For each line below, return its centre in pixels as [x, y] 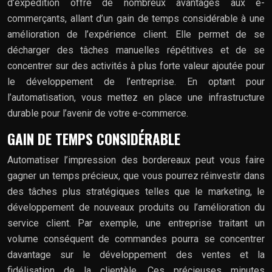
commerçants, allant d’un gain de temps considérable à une [136, 18]
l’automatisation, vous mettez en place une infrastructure [136, 97]
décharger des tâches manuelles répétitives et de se [136, 50]
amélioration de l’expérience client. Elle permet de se [136, 34]
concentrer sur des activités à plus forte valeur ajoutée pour [136, 66]
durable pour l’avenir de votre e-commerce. [98, 113]
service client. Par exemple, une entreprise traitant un [136, 223]
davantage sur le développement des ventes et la [136, 254]
